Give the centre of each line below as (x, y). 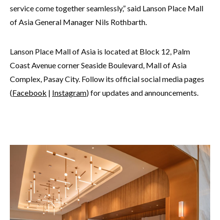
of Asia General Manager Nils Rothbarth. (78, 22)
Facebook (29, 93)
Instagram (69, 93)
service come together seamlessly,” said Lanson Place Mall (107, 8)
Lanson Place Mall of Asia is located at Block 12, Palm (100, 52)
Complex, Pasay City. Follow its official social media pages (107, 79)
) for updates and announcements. (142, 93)
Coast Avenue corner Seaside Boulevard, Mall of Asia (98, 65)
